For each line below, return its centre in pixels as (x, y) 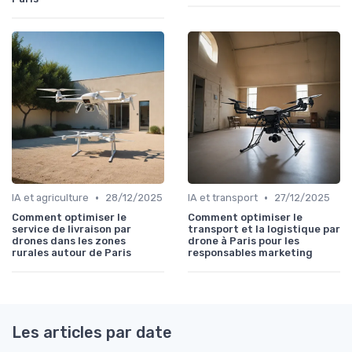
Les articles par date (92, 333)
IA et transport (223, 198)
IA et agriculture (50, 198)
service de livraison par (71, 229)
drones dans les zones (69, 241)
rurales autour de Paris (71, 253)
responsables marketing (250, 253)
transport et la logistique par (264, 229)
